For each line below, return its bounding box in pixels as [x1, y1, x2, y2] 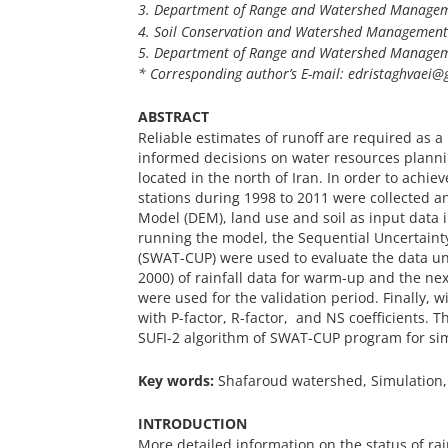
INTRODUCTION [138, 414, 247, 434]
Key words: [138, 371, 218, 391]
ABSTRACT [138, 107, 209, 127]
